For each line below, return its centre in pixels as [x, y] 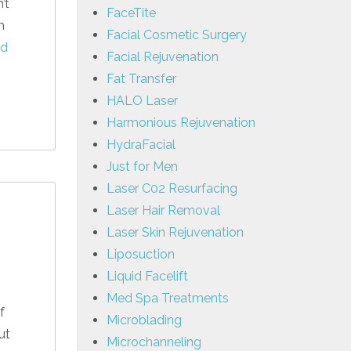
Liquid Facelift [147, 276]
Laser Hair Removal [163, 210]
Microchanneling [154, 342]
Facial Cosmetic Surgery [177, 34]
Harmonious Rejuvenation [181, 122]
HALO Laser [142, 100]
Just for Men [142, 166]
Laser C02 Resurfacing [172, 188]
